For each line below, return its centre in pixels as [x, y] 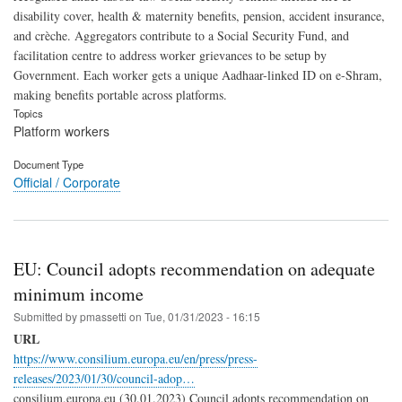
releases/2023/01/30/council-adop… [104, 379]
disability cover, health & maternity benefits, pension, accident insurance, [199, 15]
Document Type [48, 164]
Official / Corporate [67, 182]
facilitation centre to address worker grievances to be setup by [170, 55]
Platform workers [61, 131]
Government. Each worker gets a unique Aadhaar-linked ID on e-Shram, [198, 74]
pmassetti [103, 317]
